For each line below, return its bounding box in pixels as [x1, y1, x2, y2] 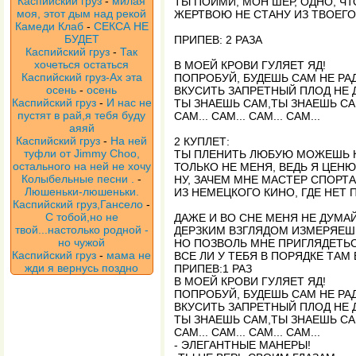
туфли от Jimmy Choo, [24, 147, 140, 160]
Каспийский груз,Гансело [13, 198, 144, 211]
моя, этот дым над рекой [17, 7, 147, 20]
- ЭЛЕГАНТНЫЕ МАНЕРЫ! [174, 339, 311, 351]
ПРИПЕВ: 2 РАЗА [174, 33, 262, 46]
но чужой [58, 236, 106, 249]
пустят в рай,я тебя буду [17, 109, 146, 122]
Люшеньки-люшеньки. [25, 185, 139, 198]
